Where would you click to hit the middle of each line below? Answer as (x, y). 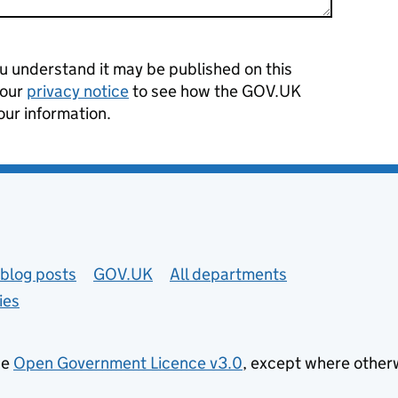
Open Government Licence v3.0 (128, 362)
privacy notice (78, 91)
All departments (228, 274)
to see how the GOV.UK (215, 91)
